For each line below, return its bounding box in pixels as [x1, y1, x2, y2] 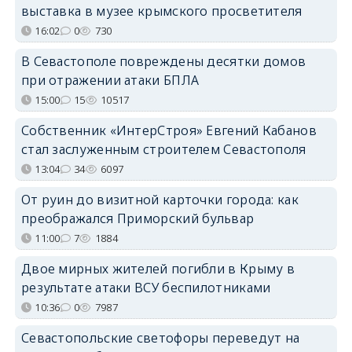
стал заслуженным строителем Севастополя [20, 140, 306, 158]
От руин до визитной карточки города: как [20, 190, 299, 208]
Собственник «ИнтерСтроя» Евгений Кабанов [20, 121, 317, 139]
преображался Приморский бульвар [20, 209, 255, 227]
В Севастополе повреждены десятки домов [20, 52, 306, 70]
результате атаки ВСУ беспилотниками [20, 278, 271, 296]
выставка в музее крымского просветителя [20, 2, 302, 20]
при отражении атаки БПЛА [20, 71, 200, 89]
